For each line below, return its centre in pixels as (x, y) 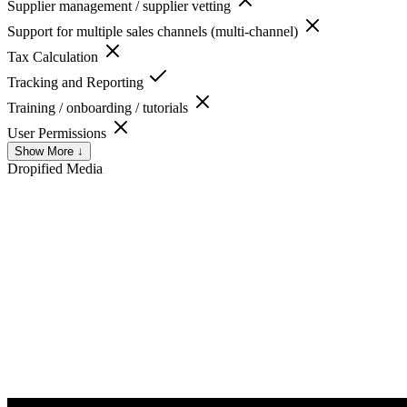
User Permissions (59, 133)
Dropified (35, 168)
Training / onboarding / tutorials (99, 107)
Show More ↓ (49, 151)
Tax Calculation (55, 56)
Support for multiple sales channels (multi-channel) (154, 31)
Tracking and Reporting (77, 82)
